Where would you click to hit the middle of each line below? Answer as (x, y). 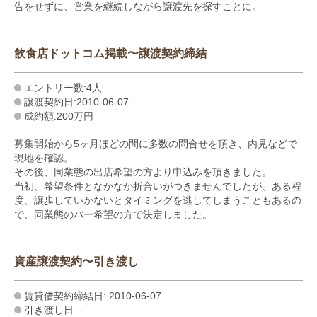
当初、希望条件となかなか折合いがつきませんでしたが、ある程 (158, 186)
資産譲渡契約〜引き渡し (76, 261)
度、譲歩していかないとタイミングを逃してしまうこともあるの (158, 200)
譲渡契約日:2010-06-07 (76, 102)
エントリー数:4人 (63, 87)
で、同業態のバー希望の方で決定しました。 (113, 214)
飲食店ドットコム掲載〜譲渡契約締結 (110, 53)
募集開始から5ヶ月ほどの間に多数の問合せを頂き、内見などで (156, 143)
